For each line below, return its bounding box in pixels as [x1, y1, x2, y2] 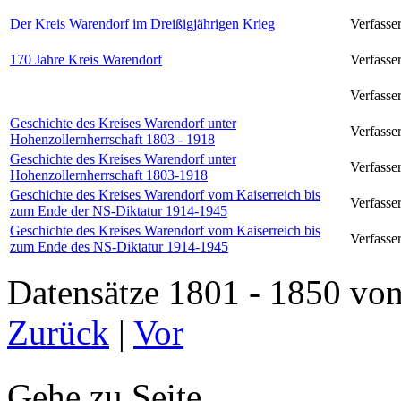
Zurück [7, 312, 109, 352]
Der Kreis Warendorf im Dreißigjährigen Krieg [10, 15, 275, 31]
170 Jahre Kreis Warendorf [10, 51, 162, 67]
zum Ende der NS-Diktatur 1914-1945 [10, 202, 227, 218]
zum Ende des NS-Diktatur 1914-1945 [10, 238, 228, 254]
